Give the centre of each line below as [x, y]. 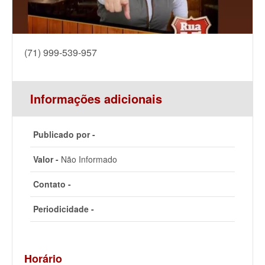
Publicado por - [64, 135]
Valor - [46, 159]
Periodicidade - [64, 209]
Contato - [52, 184]
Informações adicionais [96, 99]
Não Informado [88, 159]
